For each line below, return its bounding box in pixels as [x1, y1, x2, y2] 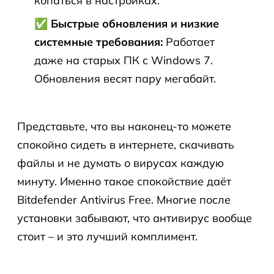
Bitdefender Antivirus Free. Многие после [17, 193, 231, 207]
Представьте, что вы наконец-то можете [17, 119, 231, 133]
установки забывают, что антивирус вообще [17, 211, 252, 225]
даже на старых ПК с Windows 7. [34, 53, 213, 67]
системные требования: [34, 35, 163, 49]
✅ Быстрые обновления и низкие [34, 17, 219, 31]
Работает [163, 35, 215, 49]
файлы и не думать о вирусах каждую [17, 156, 224, 170]
